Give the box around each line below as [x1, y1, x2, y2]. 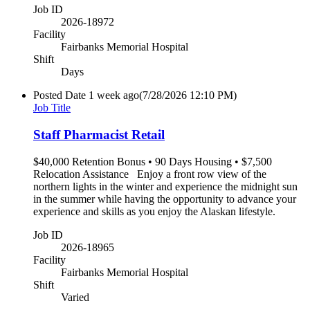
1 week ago [89, 89, 139, 102]
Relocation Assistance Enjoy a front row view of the [33, 167, 266, 180]
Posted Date [33, 89, 86, 102]
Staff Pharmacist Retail [33, 127, 165, 143]
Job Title [33, 102, 71, 114]
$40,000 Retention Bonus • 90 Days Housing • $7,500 [33, 155, 272, 167]
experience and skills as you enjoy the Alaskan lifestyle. [33, 205, 275, 217]
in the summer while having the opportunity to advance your [33, 192, 296, 205]
